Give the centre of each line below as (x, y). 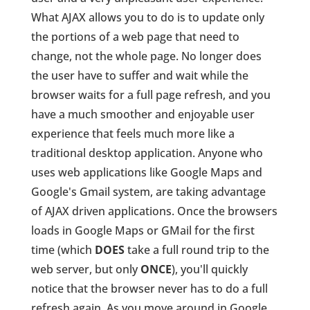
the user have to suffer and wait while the (139, 76)
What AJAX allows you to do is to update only (147, 18)
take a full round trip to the (197, 250)
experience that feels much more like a (133, 134)
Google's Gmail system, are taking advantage (148, 192)
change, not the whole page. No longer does (146, 56)
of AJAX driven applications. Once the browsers (154, 211)
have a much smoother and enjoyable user (143, 115)
